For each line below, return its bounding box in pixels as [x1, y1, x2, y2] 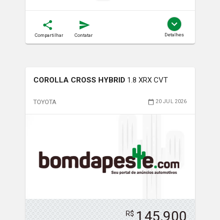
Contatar [74, 32, 93, 38]
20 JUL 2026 [155, 98, 187, 105]
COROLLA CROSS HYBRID [33, 75, 125, 84]
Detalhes [164, 31, 184, 37]
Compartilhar [34, 32, 63, 38]
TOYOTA [33, 98, 57, 106]
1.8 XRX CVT [127, 75, 168, 84]
